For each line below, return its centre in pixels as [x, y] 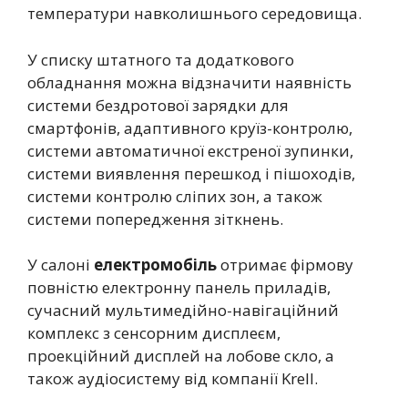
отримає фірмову [285, 265]
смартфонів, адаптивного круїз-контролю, [190, 127]
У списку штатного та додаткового [161, 59]
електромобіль [155, 265]
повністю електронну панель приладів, [179, 288]
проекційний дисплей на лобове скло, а [181, 356]
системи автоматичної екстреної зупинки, [190, 150]
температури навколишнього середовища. [194, 14]
